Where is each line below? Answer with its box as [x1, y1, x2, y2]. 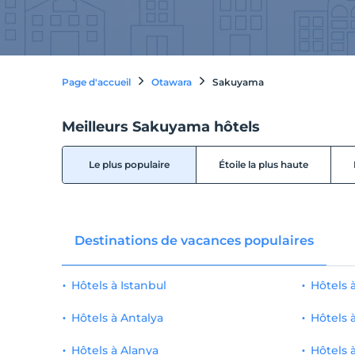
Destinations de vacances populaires [74, 232, 314, 248]
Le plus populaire [89, 158, 170, 170]
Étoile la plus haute [219, 158, 309, 170]
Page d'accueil [61, 76, 131, 88]
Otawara [151, 76, 192, 88]
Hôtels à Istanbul [71, 277, 166, 292]
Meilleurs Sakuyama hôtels [61, 117, 260, 136]
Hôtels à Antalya [71, 310, 163, 325]
